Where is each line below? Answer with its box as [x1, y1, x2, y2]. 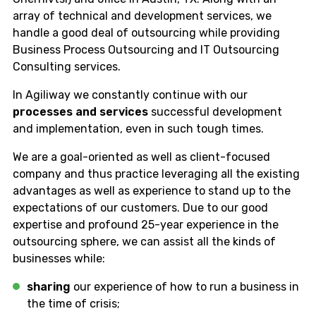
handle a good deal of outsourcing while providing [13, 25, 280, 39]
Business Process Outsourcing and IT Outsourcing [13, 42, 279, 56]
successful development [148, 104, 282, 119]
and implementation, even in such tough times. [13, 121, 264, 135]
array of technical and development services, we [13, 8, 272, 23]
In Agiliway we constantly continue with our [13, 87, 248, 102]
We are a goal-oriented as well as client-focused [13, 150, 270, 164]
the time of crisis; [27, 296, 123, 310]
